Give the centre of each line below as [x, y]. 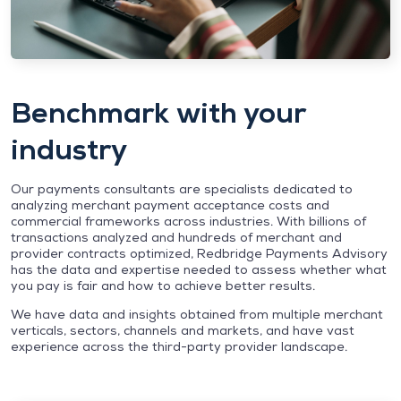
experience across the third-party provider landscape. [179, 346]
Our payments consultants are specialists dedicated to [182, 188]
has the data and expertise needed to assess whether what [199, 269]
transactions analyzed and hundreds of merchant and [176, 237]
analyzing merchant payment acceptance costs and [170, 205]
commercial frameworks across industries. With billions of [188, 221]
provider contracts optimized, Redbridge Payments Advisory [199, 253]
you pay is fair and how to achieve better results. [163, 285]
